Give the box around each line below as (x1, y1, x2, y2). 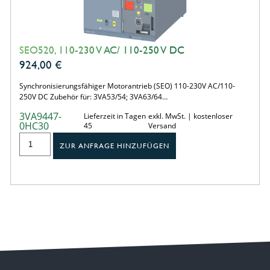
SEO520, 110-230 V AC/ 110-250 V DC (19, 43, 184, 56)
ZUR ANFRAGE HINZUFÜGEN (60, 141, 170, 150)
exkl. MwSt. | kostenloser (148, 110, 233, 121)
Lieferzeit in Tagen (83, 110, 146, 121)
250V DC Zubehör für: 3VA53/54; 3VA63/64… (19, 91, 168, 102)
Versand (148, 120, 177, 131)
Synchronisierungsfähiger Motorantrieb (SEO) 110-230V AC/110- (19, 80, 235, 91)
